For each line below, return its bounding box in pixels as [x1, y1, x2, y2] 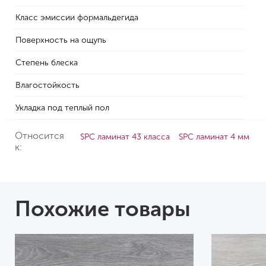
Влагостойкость [15, 80, 80, 90]
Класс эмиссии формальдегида [15, 12, 138, 23]
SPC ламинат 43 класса [80, 132, 170, 142]
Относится [15, 130, 64, 141]
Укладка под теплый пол [15, 103, 109, 113]
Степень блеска [15, 58, 78, 68]
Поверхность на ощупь [15, 35, 106, 45]
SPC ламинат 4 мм [179, 132, 250, 142]
